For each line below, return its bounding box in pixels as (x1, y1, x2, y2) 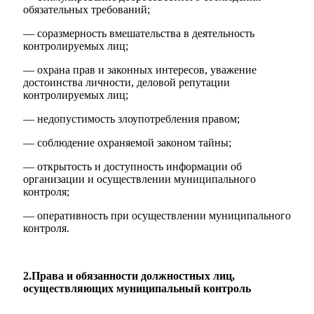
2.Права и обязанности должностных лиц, (23, 269, 235, 282)
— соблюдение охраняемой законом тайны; (23, 136, 231, 149)
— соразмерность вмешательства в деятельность (23, 27, 254, 39)
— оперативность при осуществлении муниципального (23, 209, 291, 221)
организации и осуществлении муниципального (23, 172, 256, 185)
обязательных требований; (23, 3, 150, 15)
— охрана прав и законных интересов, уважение (23, 63, 257, 76)
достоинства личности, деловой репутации (23, 76, 230, 88)
